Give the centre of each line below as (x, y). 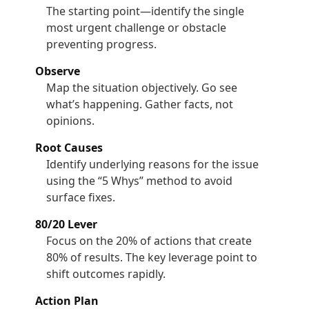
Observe (58, 71)
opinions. (71, 121)
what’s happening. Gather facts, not (140, 104)
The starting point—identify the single (146, 11)
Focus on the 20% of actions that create (149, 241)
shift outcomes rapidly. (106, 274)
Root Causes (69, 148)
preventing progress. (102, 44)
